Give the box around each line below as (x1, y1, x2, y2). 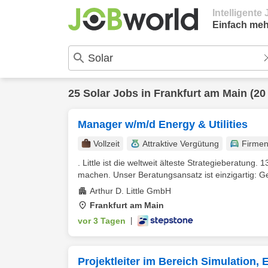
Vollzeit (93, 139, 120, 148)
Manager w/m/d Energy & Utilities (78, 118, 248, 130)
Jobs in (110, 87, 154, 99)
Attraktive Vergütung (142, 139, 219, 148)
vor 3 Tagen (78, 216, 126, 226)
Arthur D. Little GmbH (90, 186, 171, 196)
